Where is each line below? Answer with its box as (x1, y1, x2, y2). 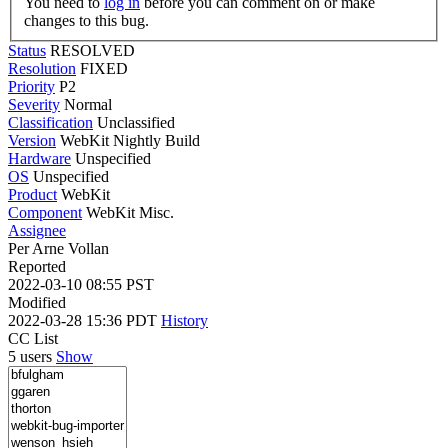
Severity (8, 95, 60, 113)
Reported (8, 257, 66, 275)
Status (8, 41, 46, 59)
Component (8, 203, 82, 221)
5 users (8, 347, 56, 365)
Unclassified (97, 113, 175, 131)
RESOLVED (50, 41, 135, 59)
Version (8, 131, 56, 149)
